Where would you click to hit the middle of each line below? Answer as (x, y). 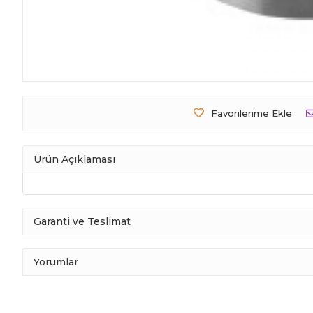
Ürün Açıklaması (74, 159)
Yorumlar (56, 262)
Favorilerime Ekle (251, 114)
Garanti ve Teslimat (82, 221)
